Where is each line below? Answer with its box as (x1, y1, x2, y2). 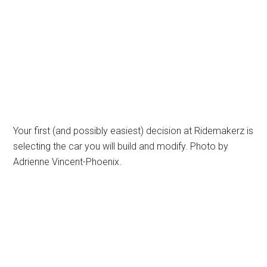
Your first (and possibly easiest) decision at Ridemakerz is (13, 125, 254, 136)
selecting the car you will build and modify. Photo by (13, 140, 229, 152)
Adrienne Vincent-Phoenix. (13, 156, 122, 167)
